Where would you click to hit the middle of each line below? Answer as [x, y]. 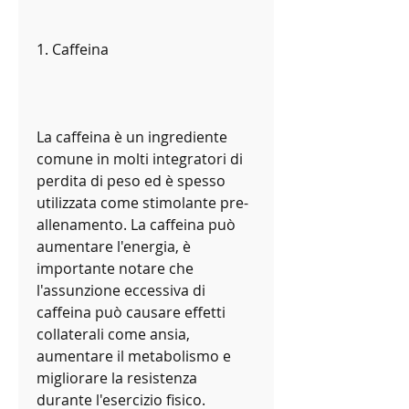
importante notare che [115, 269]
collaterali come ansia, [113, 335]
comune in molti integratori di [140, 159]
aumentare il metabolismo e [134, 357]
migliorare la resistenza [117, 378]
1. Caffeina [73, 50]
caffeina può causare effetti [131, 313]
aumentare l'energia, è [114, 247]
